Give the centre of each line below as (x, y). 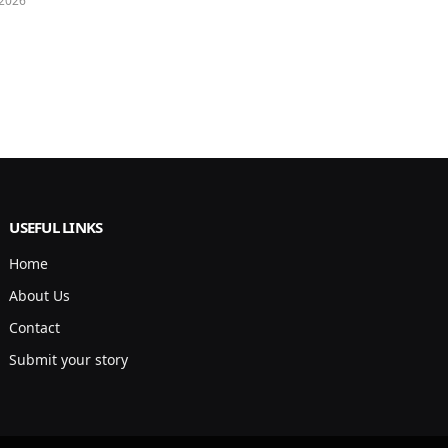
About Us (40, 296)
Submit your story (69, 360)
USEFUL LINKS (56, 227)
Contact (35, 328)
